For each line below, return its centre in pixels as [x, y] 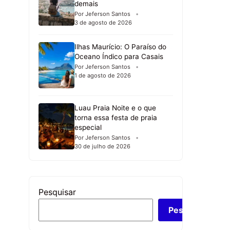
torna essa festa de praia [116, 118]
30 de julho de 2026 [102, 147]
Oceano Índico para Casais [119, 57]
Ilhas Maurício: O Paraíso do [120, 47]
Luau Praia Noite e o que [115, 108]
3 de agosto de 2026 [103, 23]
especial [88, 128]
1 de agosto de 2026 [103, 76]
